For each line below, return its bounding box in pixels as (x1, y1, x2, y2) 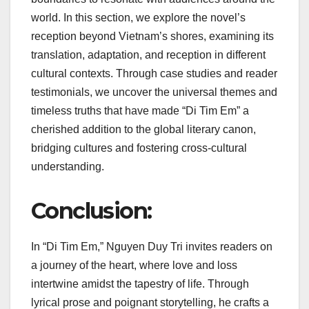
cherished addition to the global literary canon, (31, 123, 256, 135)
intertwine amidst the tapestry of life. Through (31, 277, 249, 290)
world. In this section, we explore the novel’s (31, 11, 246, 23)
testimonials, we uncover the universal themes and (31, 86, 277, 98)
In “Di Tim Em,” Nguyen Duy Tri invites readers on (31, 240, 272, 252)
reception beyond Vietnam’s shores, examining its (31, 30, 274, 42)
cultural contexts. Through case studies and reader (31, 67, 277, 79)
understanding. (31, 160, 104, 172)
